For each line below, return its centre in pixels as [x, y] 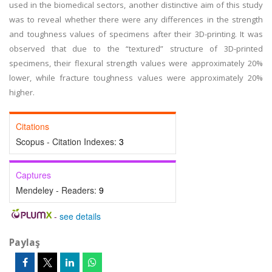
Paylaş [25, 242]
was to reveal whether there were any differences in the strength [136, 19]
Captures [33, 175]
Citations [32, 126]
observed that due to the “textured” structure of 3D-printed [136, 49]
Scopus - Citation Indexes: [67, 141]
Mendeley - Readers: [57, 190]
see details [80, 216]
